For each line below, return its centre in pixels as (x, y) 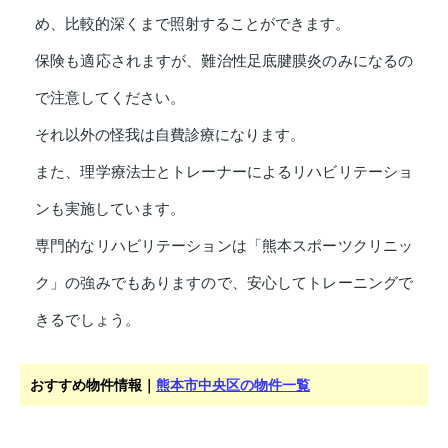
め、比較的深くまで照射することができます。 (192, 23)
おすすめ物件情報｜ (93, 384)
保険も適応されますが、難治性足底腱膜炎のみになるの (224, 60)
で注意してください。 (110, 97)
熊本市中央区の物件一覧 (233, 384)
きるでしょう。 (87, 319)
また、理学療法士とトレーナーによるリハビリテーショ (224, 171)
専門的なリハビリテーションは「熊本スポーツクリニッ (224, 245)
